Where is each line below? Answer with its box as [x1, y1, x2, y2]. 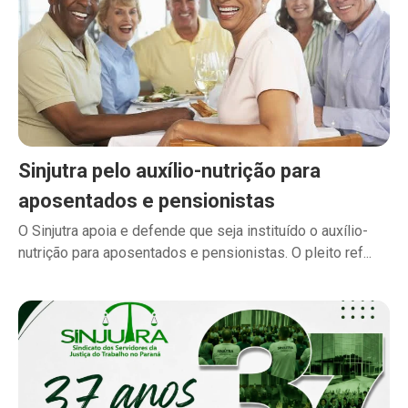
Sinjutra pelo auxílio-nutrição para [18, 159, 321, 183]
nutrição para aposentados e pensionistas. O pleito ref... [18, 244, 372, 262]
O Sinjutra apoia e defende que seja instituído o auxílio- [18, 222, 368, 240]
